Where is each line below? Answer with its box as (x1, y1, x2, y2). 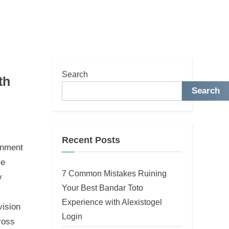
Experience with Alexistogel (62, 197, 162, 207)
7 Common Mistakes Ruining (62, 168, 167, 178)
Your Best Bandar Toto (62, 182, 143, 192)
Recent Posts (62, 135, 120, 146)
